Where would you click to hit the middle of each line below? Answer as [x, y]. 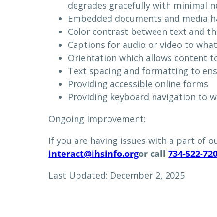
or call [154, 153]
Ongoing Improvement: [97, 118]
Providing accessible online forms [138, 84]
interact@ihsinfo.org [94, 153]
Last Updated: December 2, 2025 [117, 175]
